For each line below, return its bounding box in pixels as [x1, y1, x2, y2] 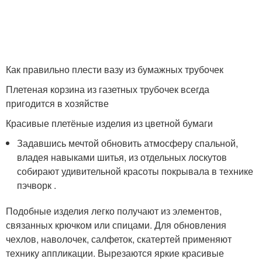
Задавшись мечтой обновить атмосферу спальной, [17, 136, 239, 150]
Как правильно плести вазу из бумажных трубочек [6, 62, 223, 76]
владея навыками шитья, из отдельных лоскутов [17, 150, 227, 164]
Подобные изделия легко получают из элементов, [6, 204, 222, 218]
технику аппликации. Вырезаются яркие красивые [6, 246, 224, 260]
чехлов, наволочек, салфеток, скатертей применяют [6, 232, 232, 246]
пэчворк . [17, 178, 57, 192]
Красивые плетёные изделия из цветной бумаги [6, 116, 213, 130]
